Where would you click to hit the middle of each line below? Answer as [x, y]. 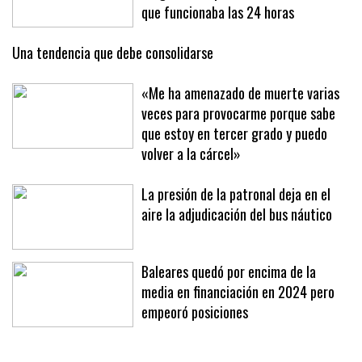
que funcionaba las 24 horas [218, 44]
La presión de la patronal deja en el [236, 226]
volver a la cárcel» [191, 185]
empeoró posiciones [195, 344]
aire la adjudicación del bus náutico [237, 246]
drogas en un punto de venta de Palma [245, 24]
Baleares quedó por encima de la [229, 303]
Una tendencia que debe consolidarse [113, 84]
